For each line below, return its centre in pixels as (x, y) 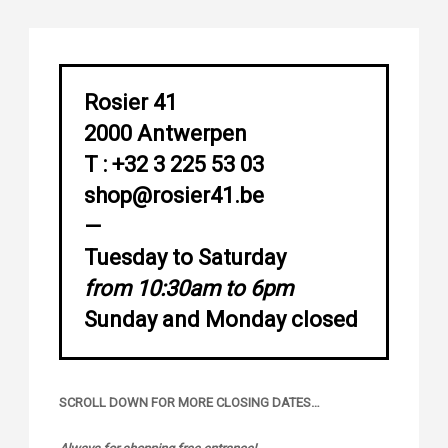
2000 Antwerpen (165, 134)
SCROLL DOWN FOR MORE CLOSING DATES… (189, 403)
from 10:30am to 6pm (188, 289)
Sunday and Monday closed (221, 320)
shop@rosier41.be (174, 196)
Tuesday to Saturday (185, 258)
